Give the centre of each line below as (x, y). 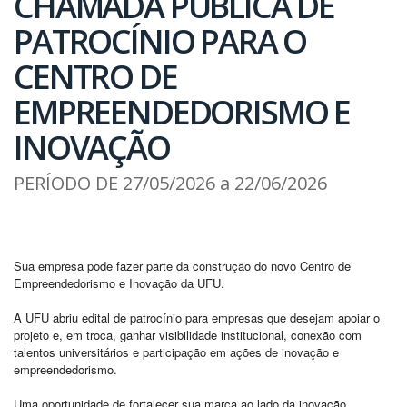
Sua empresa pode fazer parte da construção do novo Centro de (182, 265)
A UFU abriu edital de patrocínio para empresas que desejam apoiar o (197, 317)
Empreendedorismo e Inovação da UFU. (119, 283)
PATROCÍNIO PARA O (160, 41)
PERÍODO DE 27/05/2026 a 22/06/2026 (170, 183)
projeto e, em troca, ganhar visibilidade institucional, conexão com (188, 334)
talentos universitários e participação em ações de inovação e (176, 352)
